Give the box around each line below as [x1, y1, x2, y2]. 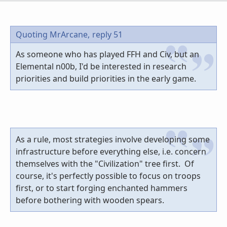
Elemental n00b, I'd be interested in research [16, 61, 186, 72]
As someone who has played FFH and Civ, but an [16, 49, 199, 60]
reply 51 [92, 29, 123, 41]
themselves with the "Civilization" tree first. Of [16, 158, 194, 170]
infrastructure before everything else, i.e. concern [16, 146, 206, 158]
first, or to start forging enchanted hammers [16, 182, 187, 194]
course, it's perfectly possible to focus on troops [16, 170, 201, 182]
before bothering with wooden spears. [16, 195, 164, 206]
